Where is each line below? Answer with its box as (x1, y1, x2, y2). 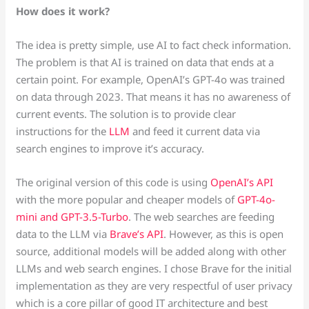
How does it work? (16, 4, 110, 19)
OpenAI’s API (210, 175, 274, 190)
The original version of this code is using (16, 175, 211, 190)
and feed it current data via (132, 124, 261, 139)
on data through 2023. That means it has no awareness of (16, 90, 291, 104)
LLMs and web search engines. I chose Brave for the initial (16, 261, 292, 276)
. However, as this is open (163, 227, 284, 241)
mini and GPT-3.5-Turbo (16, 210, 129, 224)
